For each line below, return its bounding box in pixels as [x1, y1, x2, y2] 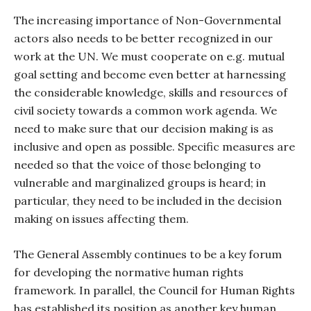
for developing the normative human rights [14, 265, 244, 279]
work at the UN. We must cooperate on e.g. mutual [14, 49, 285, 63]
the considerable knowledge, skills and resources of [14, 85, 287, 99]
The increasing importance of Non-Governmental [14, 13, 281, 27]
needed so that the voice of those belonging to [14, 158, 261, 171]
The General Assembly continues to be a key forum [14, 247, 282, 261]
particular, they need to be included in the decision [14, 194, 282, 208]
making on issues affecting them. [14, 212, 189, 226]
